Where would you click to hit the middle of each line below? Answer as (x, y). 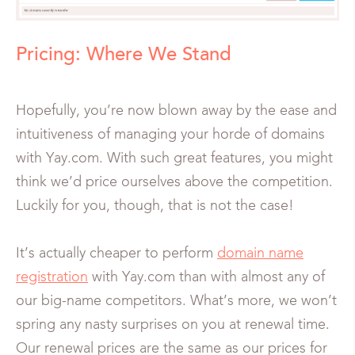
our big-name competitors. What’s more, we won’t (176, 301)
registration (52, 277)
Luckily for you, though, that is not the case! (155, 206)
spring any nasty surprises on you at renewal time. (173, 325)
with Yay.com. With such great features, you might (174, 158)
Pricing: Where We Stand (124, 55)
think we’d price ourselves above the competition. (174, 182)
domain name (260, 254)
